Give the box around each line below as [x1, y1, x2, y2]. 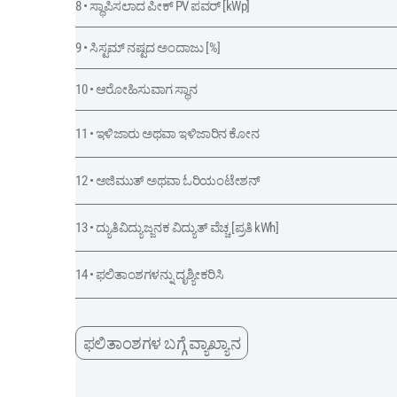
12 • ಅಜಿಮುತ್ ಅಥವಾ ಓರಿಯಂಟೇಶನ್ [75, 172, 260, 189]
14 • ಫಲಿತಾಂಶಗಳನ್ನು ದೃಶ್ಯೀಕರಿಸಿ [75, 266, 223, 283]
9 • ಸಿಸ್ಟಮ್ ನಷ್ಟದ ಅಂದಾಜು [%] [75, 39, 221, 56]
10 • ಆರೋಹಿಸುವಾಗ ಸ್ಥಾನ [75, 81, 197, 97]
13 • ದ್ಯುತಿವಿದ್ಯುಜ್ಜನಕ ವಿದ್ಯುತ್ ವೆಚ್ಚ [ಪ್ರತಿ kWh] [75, 219, 278, 236]
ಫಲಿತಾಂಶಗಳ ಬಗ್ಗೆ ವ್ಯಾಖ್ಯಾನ [82, 333, 240, 353]
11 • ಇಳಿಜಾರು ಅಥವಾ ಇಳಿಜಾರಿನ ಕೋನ [75, 125, 259, 142]
